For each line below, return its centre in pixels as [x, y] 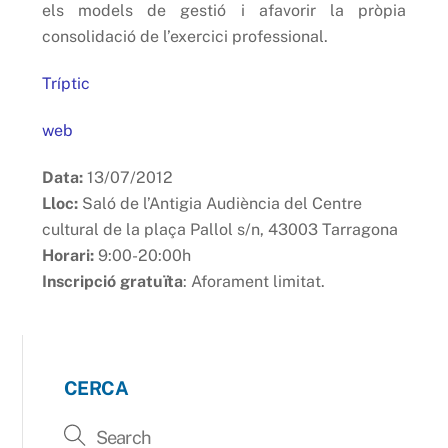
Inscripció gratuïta [113, 281]
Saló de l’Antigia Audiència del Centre [222, 203]
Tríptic [66, 83]
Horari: [68, 255]
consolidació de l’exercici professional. [185, 37]
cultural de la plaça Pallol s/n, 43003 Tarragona [220, 229]
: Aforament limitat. [254, 281]
